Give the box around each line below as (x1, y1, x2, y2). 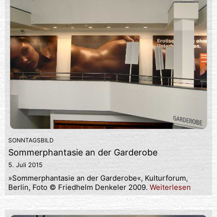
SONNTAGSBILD (8, 136, 54, 144)
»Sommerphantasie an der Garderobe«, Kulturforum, (8, 173, 188, 183)
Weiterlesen (150, 182, 191, 192)
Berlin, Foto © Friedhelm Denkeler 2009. (8, 182, 150, 192)
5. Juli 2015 (8, 160, 43, 169)
